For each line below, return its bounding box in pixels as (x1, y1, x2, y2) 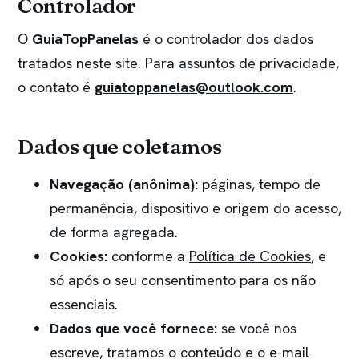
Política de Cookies (189, 247, 311, 266)
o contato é (18, 77, 95, 96)
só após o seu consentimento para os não (50, 271, 316, 290)
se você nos (217, 319, 296, 338)
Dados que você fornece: (50, 319, 217, 338)
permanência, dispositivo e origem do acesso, (50, 199, 341, 218)
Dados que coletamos (18, 134, 222, 159)
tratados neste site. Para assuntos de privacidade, (18, 53, 339, 72)
